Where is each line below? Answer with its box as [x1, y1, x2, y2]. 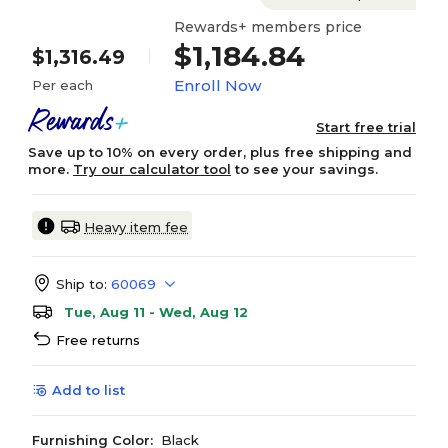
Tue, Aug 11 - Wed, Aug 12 [64, 304, 248, 320]
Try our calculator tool [73, 161, 231, 177]
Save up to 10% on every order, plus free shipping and [28, 144, 412, 160]
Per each [32, 77, 93, 93]
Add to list [52, 382, 125, 398]
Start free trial [316, 119, 416, 135]
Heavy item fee [84, 219, 188, 235]
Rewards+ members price [174, 17, 362, 36]
